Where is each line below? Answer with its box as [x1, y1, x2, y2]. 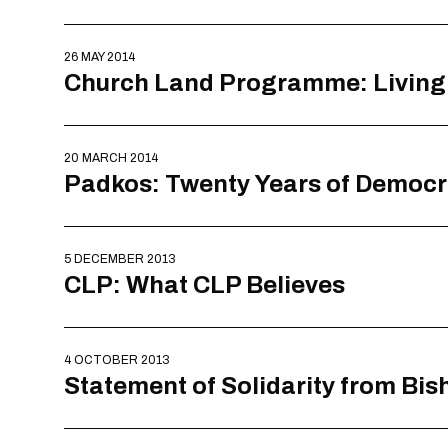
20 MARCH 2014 [64, 149, 158, 167]
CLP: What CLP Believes [64, 266, 345, 303]
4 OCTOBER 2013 [64, 351, 170, 369]
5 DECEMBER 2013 [64, 250, 176, 268]
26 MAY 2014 [64, 48, 135, 66]
